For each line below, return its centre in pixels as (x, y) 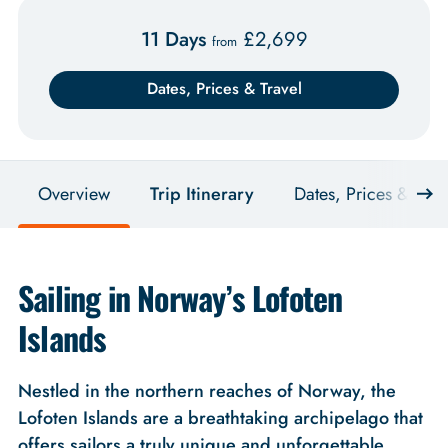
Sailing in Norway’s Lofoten (180, 297)
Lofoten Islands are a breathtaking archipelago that (220, 417)
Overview (73, 193)
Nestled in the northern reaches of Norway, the (206, 390)
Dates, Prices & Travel (224, 88)
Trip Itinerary (201, 193)
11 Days (176, 39)
